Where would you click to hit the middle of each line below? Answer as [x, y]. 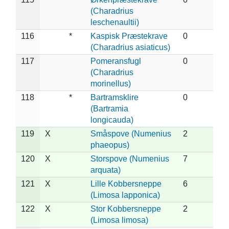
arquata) [106, 170]
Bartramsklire [114, 97]
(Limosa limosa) [119, 220]
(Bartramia [109, 108]
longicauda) [112, 120]
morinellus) [111, 83]
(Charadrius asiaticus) [130, 47]
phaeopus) [110, 145]
